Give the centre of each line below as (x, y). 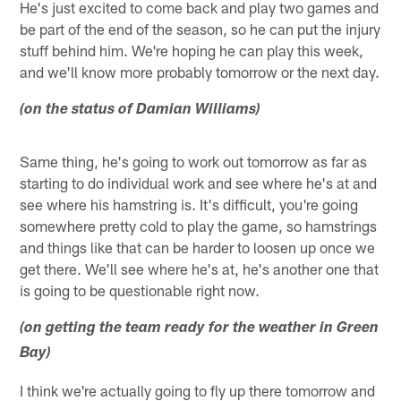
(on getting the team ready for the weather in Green (200, 329)
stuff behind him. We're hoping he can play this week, (192, 51)
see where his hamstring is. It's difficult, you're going (189, 205)
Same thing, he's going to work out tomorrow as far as (194, 162)
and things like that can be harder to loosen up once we (198, 247)
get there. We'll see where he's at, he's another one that (200, 269)
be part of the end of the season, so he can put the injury (200, 29)
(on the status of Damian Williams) (141, 111)
